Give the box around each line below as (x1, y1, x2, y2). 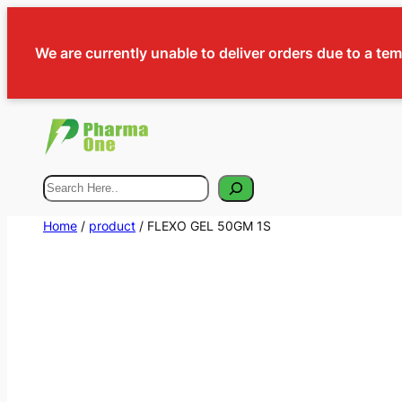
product (89, 217, 135, 233)
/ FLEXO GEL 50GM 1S (135, 217, 271, 233)
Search (42, 176, 92, 195)
